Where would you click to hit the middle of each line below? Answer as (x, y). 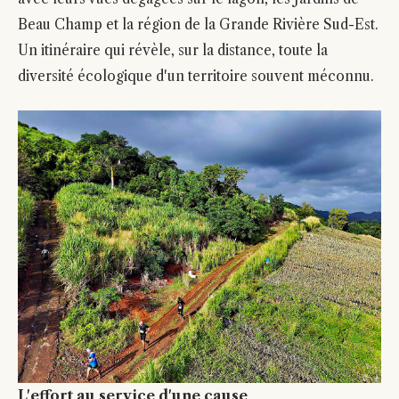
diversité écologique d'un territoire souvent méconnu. (196, 76)
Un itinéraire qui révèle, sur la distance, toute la (173, 50)
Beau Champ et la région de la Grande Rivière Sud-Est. (198, 24)
